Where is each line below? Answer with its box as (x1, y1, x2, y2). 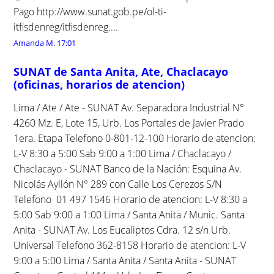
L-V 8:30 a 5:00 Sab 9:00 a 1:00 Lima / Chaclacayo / (13, 146, 232, 160)
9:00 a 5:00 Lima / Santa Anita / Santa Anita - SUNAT (13, 253, 237, 267)
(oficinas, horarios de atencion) (13, 76, 185, 92)
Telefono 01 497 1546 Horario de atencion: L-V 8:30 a (13, 192, 248, 206)
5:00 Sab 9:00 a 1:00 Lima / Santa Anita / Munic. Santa (13, 207, 245, 221)
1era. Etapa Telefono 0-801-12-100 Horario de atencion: (13, 131, 256, 145)
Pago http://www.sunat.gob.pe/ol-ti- (13, 4, 167, 18)
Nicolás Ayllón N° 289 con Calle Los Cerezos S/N (13, 177, 223, 191)
